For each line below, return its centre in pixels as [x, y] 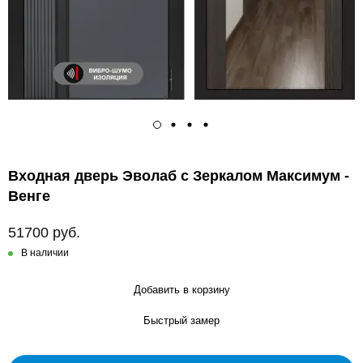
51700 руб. [44, 233]
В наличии [45, 253]
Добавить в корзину [181, 290]
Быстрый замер [181, 321]
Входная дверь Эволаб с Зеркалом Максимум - [179, 176]
